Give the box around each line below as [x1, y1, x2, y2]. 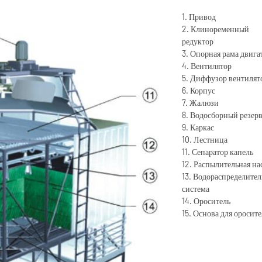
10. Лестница [181, 135, 227, 144]
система [181, 184, 209, 194]
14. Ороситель [181, 196, 230, 206]
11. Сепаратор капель [181, 147, 253, 157]
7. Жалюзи [181, 98, 219, 108]
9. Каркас [181, 122, 214, 132]
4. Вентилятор [181, 61, 232, 71]
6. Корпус [181, 85, 215, 95]
